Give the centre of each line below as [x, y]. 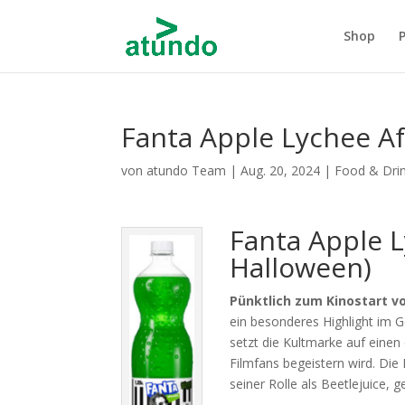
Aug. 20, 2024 [281, 170]
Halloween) [301, 267]
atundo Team [187, 170]
